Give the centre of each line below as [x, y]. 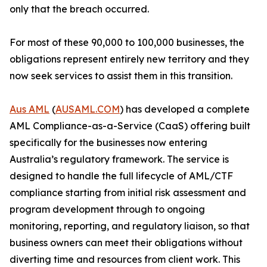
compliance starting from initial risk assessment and [128, 193]
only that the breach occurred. [79, 9]
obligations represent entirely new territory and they [129, 59]
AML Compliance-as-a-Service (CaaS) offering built [130, 126]
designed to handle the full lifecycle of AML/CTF [121, 176]
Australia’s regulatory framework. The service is [119, 159]
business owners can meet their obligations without [126, 243]
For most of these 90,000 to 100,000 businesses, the [127, 43]
